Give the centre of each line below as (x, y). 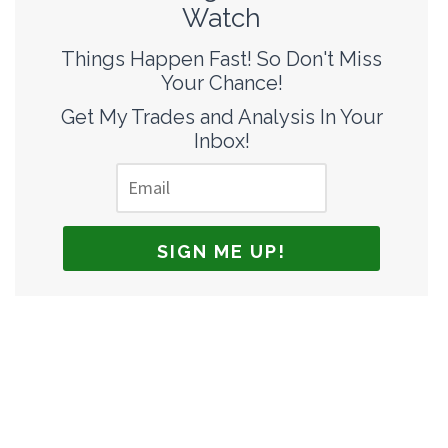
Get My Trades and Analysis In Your (221, 116)
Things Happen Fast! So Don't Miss (221, 58)
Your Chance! (221, 82)
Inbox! (221, 140)
